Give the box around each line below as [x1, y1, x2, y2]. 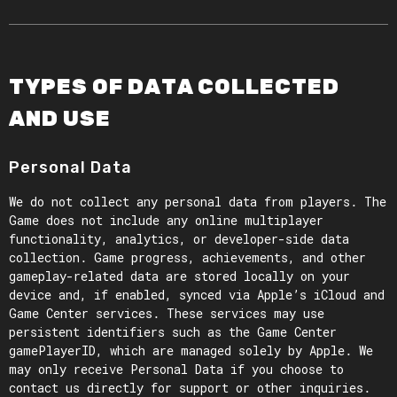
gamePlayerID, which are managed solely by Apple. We [9, 342, 373, 359]
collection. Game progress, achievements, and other [9, 249, 366, 266]
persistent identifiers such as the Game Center [9, 323, 337, 340]
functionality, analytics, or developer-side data [9, 230, 349, 247]
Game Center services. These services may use [9, 305, 324, 322]
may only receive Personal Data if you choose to [9, 361, 344, 378]
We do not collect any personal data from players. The [9, 193, 386, 210]
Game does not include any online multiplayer [9, 212, 323, 229]
